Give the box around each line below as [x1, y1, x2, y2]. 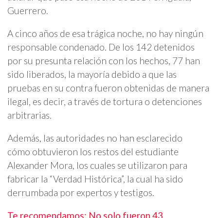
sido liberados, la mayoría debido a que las [7, 68, 177, 80]
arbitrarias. [7, 109, 52, 121]
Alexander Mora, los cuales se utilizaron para [7, 160, 187, 171]
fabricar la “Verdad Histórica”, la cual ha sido [7, 173, 183, 184]
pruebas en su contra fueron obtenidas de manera [7, 82, 209, 93]
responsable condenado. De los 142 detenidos [7, 41, 195, 53]
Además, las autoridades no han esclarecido [7, 132, 182, 144]
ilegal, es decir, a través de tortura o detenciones [7, 95, 202, 107]
